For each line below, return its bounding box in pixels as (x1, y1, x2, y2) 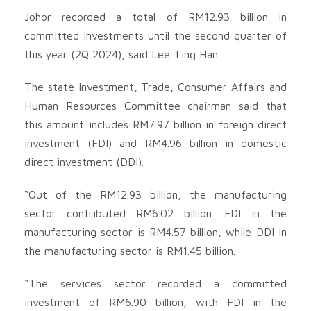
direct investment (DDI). (24, 155, 144, 168)
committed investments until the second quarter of (24, 28, 287, 42)
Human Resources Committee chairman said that (24, 99, 287, 112)
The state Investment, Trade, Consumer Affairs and (24, 80, 287, 93)
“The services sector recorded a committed (24, 276, 287, 289)
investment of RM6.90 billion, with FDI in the (24, 295, 287, 308)
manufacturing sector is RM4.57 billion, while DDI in (24, 225, 287, 238)
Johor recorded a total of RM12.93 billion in (24, 10, 287, 23)
